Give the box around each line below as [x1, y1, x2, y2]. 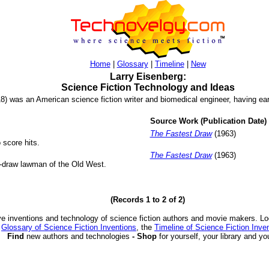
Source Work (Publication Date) [150, 116, 267, 125]
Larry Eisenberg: [109, 71, 186, 82]
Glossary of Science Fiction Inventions [1, 223, 136, 232]
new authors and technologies [26, 232, 130, 241]
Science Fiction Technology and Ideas [61, 82, 235, 92]
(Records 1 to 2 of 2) [110, 195, 185, 204]
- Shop [129, 232, 159, 241]
